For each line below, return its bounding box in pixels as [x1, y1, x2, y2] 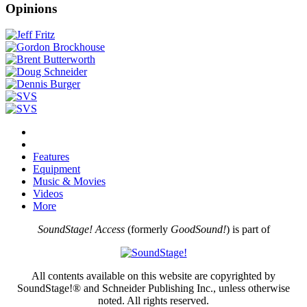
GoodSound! [170, 223, 226, 236]
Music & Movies [33, 175, 106, 188]
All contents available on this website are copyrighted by [32, 270, 275, 282]
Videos [33, 188, 63, 200]
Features [33, 151, 69, 163]
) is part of [225, 223, 270, 236]
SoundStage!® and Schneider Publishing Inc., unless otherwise [17, 282, 290, 295]
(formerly [124, 223, 171, 236]
